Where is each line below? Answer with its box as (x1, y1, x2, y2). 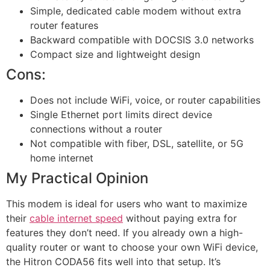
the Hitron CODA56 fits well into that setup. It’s (6, 255, 221, 268)
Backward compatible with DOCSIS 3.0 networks (30, 33, 254, 46)
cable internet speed (30, 212, 123, 224)
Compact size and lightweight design (30, 48, 200, 60)
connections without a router (30, 122, 162, 135)
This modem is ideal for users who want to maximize (6, 197, 247, 210)
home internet (30, 151, 93, 164)
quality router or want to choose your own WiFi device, (6, 240, 258, 253)
